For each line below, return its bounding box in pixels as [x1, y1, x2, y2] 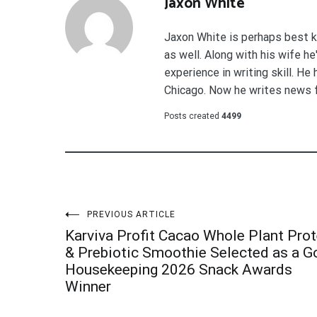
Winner [65, 278, 111, 296]
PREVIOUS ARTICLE [87, 209, 175, 220]
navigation [64, 241, 186, 283]
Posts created [164, 111, 219, 122]
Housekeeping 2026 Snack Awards [65, 261, 292, 279]
